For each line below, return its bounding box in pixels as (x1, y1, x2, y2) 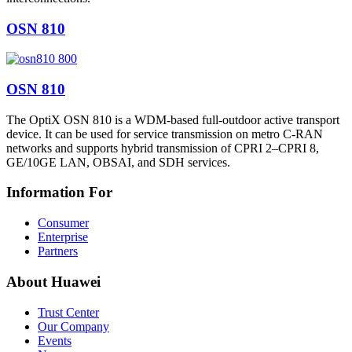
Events (38, 333, 71, 347)
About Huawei (6, 273, 101, 290)
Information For (6, 184, 112, 201)
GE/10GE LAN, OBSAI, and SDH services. (6, 155, 230, 169)
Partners (38, 244, 78, 258)
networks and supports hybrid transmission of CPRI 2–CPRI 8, (6, 141, 319, 155)
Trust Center (38, 305, 99, 319)
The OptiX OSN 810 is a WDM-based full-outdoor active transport (6, 112, 339, 126)
